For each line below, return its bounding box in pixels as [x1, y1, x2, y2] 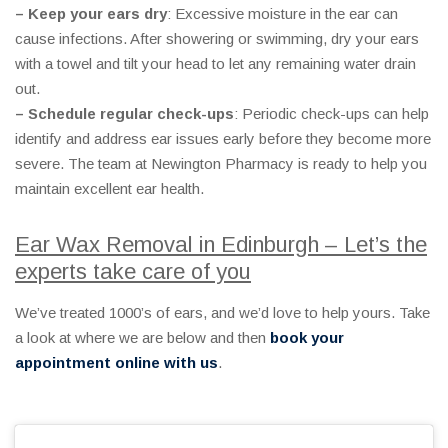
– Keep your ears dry [15, 5, 167, 23]
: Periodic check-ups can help [234, 105, 429, 123]
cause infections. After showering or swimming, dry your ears [15, 30, 419, 48]
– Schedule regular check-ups [15, 105, 234, 123]
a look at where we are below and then [15, 329, 270, 347]
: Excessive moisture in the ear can [167, 5, 398, 23]
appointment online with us [15, 354, 218, 372]
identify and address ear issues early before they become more [15, 130, 431, 148]
